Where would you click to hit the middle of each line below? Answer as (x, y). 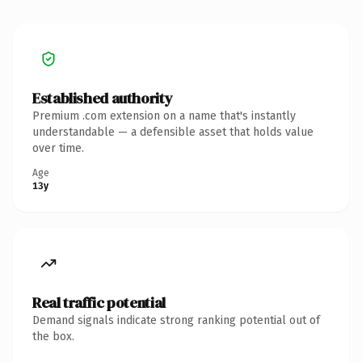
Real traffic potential (99, 302)
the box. (53, 336)
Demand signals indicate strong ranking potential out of (176, 320)
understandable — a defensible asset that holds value (173, 132)
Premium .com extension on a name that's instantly (164, 116)
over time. (58, 148)
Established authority (103, 98)
